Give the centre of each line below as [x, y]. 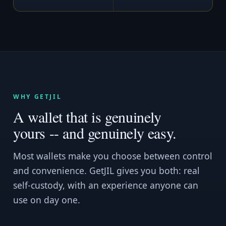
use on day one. [47, 200]
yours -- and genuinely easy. [95, 133]
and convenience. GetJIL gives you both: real [106, 171]
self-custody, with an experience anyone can [106, 185]
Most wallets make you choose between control [113, 156]
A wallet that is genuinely [87, 117]
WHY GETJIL [38, 97]
